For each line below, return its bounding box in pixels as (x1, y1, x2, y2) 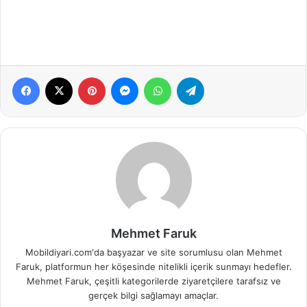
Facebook (39, 71, 81, 82)
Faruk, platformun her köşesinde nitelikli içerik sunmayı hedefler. (15, 260, 292, 272)
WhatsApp (171, 71, 214, 82)
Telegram (204, 71, 243, 82)
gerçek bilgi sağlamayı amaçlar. (88, 289, 219, 301)
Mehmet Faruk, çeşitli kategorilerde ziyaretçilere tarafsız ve (26, 275, 281, 286)
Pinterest (105, 71, 144, 82)
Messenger (138, 71, 186, 82)
